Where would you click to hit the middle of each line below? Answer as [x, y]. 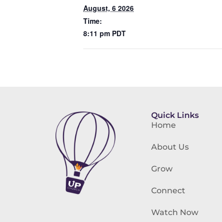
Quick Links [175, 115]
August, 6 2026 [109, 8]
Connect [168, 191]
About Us [170, 147]
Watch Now [175, 212]
